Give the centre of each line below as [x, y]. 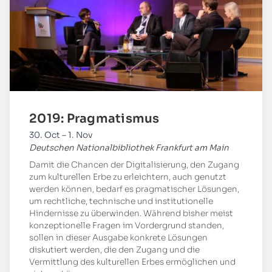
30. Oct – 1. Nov [61, 135]
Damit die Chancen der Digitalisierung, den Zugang [134, 165]
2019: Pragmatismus [94, 118]
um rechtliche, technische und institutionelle [121, 201]
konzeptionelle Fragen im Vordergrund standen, [127, 225]
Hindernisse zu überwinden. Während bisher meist [131, 213]
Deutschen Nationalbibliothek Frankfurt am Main [129, 148]
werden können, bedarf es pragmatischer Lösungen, [134, 189]
